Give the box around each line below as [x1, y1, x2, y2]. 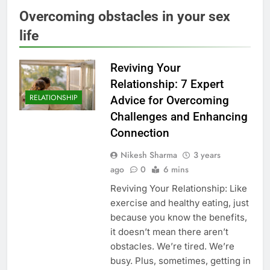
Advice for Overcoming [110, 93, 229, 107]
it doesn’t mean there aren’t [110, 225, 228, 237]
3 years [193, 148, 221, 161]
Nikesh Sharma [120, 148, 177, 161]
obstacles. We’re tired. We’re [110, 240, 234, 252]
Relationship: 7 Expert [110, 77, 224, 91]
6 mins [163, 163, 189, 175]
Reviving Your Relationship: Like [110, 182, 247, 194]
